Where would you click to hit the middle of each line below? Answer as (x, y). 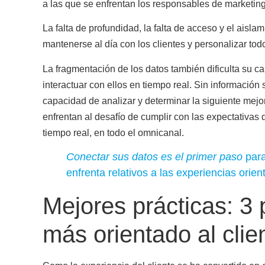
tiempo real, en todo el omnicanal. (113, 132)
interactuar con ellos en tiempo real (116, 85)
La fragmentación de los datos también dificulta (142, 69)
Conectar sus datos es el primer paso (154, 157)
